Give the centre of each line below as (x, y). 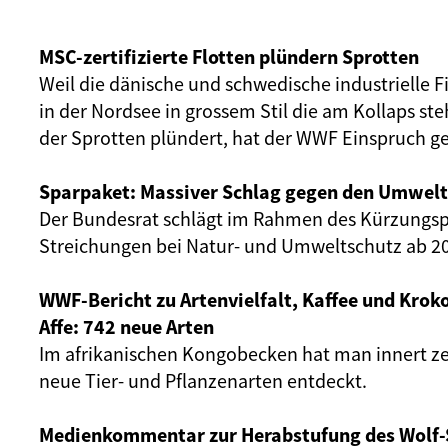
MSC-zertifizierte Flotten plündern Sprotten (229, 56)
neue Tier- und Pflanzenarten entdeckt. (203, 380)
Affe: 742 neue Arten (126, 326)
